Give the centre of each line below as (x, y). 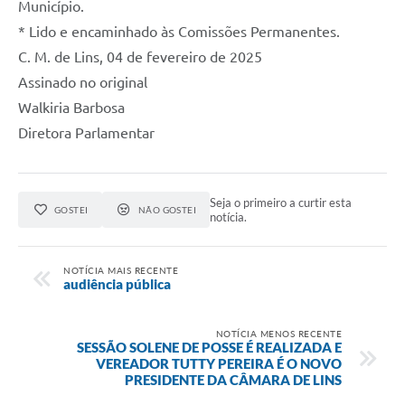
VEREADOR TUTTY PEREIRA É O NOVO (219, 363)
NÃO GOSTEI (167, 209)
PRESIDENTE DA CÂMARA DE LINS (233, 379)
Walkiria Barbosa (71, 107)
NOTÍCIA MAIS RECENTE (121, 270)
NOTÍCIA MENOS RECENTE (278, 333)
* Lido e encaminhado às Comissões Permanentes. (179, 31)
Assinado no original (83, 82)
